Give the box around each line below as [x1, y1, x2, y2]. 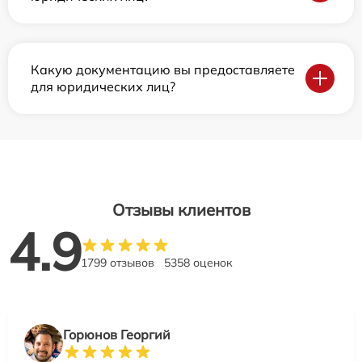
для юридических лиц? [31, 78, 175, 95]
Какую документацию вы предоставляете [31, 61, 295, 78]
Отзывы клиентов [112, 200, 250, 220]
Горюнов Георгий [63, 326, 170, 343]
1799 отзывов [81, 255, 154, 270]
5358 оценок [164, 255, 233, 270]
